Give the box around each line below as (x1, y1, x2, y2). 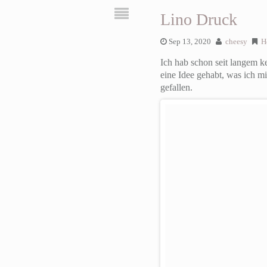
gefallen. (160, 82, 193, 92)
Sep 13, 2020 (168, 37, 211, 46)
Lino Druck (160, 10, 237, 29)
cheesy (225, 37, 247, 46)
